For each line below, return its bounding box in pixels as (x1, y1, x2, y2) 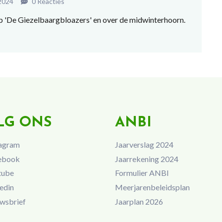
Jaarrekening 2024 (114, 154, 178, 164)
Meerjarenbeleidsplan (114, 182, 190, 192)
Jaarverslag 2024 (114, 139, 173, 149)
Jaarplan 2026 (114, 196, 163, 206)
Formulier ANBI (114, 168, 169, 178)
